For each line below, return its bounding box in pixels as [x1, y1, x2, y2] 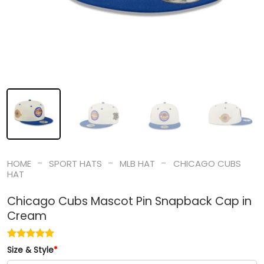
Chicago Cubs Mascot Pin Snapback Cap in [6, 193, 252, 210]
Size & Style [6, 245, 54, 256]
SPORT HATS [48, 157, 102, 170]
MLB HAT [120, 157, 156, 170]
